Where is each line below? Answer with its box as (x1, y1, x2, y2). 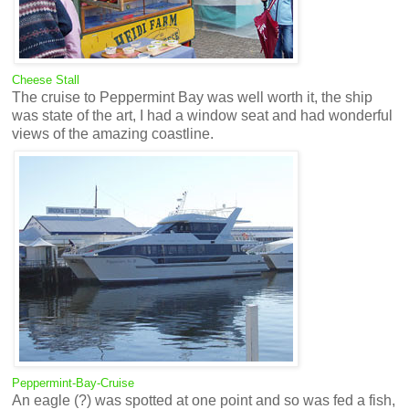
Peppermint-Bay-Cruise (12, 376, 134, 391)
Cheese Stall (12, 73, 79, 88)
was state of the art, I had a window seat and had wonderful (12, 108, 393, 124)
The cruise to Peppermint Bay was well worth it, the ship (12, 89, 372, 106)
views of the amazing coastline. (12, 126, 214, 142)
